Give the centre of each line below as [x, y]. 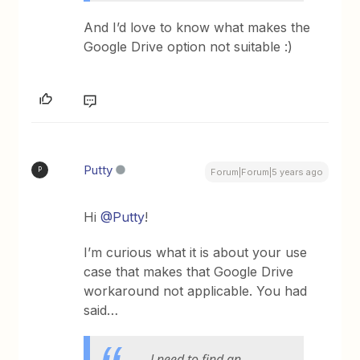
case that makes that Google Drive [189, 271]
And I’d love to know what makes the [197, 27]
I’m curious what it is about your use [196, 252]
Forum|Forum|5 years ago [266, 172]
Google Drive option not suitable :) [188, 46]
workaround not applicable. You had [196, 290]
